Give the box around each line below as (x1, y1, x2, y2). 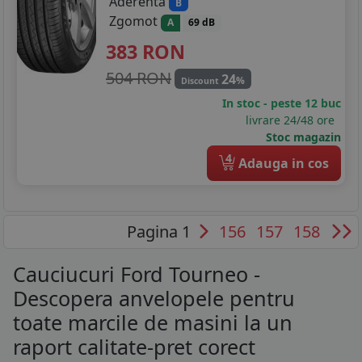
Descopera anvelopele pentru (13, 284, 295, 312)
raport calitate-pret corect (13, 332, 255, 360)
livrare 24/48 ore (246, 112, 341, 128)
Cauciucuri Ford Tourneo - (13, 259, 260, 288)
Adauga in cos (235, 154, 329, 172)
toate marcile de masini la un (13, 308, 293, 336)
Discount (180, 74, 221, 86)
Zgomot (109, 12, 161, 31)
